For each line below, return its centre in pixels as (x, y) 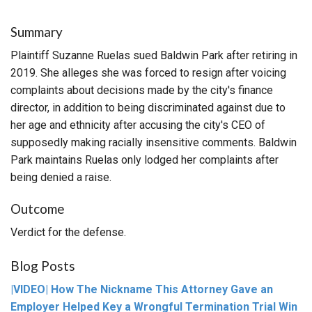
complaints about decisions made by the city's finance (142, 90)
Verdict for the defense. (68, 232)
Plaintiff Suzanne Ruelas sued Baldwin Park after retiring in (154, 55)
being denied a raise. (61, 177)
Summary (37, 31)
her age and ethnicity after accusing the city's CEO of (138, 125)
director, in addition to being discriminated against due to (148, 107)
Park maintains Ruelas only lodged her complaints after (145, 159)
